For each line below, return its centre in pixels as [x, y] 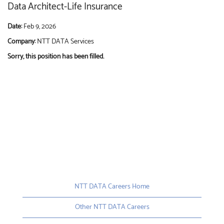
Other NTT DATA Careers [112, 207]
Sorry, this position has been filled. [56, 56]
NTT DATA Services [65, 41]
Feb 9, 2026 [40, 26]
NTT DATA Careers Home [112, 186]
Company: [22, 41]
